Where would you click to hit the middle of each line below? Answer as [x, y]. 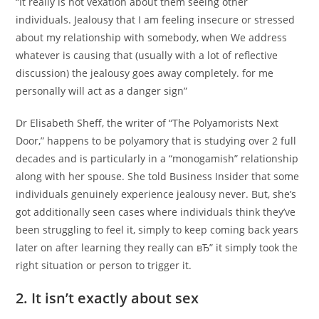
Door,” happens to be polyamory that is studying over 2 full [156, 141]
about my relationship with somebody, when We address [152, 37]
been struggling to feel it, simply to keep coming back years [157, 230]
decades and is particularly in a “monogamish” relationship [157, 158]
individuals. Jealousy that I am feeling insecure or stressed [156, 20]
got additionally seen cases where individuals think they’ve [156, 212]
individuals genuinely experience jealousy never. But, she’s [156, 194]
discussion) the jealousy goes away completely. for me [145, 73]
